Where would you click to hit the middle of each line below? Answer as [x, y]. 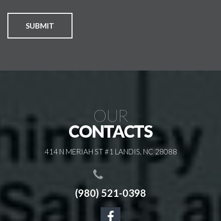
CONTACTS [110, 131]
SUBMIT [40, 26]
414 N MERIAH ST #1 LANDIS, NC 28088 [110, 151]
